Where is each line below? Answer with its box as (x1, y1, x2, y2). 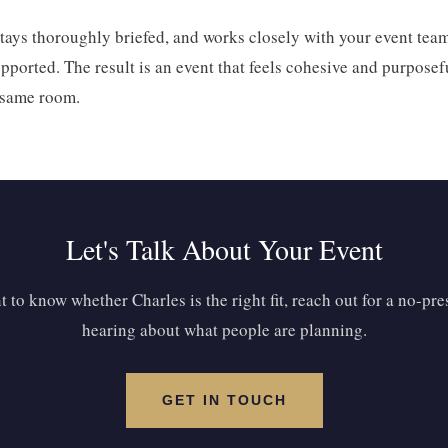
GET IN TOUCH (161, 392, 287, 408)
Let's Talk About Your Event (65, 230, 383, 268)
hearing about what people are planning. (81, 318, 367, 341)
